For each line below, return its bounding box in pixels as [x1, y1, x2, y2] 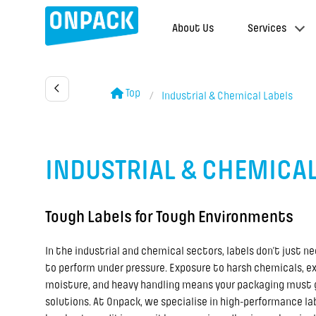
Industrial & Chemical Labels [161, 90, 293, 102]
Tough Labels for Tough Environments [45, 208, 293, 225]
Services [248, 23, 287, 34]
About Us [172, 23, 214, 34]
